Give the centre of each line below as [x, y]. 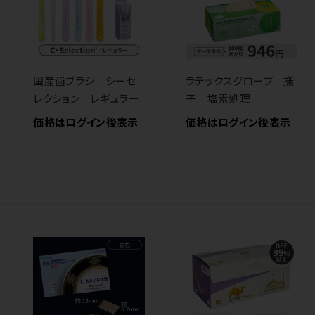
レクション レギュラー [86, 98]
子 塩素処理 [218, 98]
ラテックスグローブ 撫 [240, 81]
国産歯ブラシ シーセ [85, 81]
